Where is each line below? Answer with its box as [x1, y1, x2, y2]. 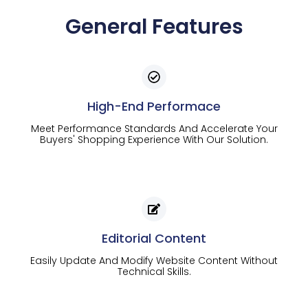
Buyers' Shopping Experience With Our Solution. [40, 132, 268, 146]
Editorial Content [102, 229, 206, 247]
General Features [65, 12, 243, 41]
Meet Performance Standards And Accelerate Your [30, 121, 278, 135]
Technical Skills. [117, 264, 191, 278]
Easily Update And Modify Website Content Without [30, 253, 278, 267]
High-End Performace [87, 97, 221, 115]
